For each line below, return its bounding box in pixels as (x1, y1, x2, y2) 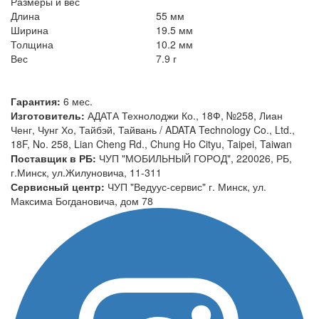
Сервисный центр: (11, 179, 108, 194)
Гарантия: (11, 93, 63, 108)
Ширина (11, 22, 48, 37)
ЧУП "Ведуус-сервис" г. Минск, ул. (108, 179, 266, 194)
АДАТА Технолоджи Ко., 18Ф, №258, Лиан (88, 108, 283, 122)
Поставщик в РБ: (11, 150, 99, 165)
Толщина (11, 36, 53, 51)
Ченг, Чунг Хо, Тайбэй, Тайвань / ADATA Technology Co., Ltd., (11, 122, 295, 137)
